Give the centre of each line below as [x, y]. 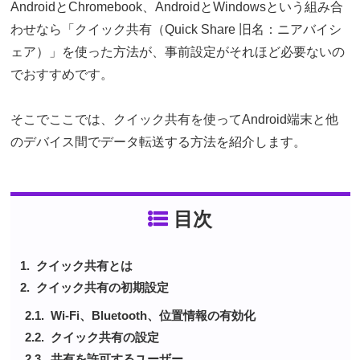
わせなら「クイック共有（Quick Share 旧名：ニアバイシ [176, 29]
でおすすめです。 [61, 74]
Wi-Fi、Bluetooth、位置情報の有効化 [153, 315]
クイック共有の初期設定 [102, 287]
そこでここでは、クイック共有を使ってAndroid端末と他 [174, 119]
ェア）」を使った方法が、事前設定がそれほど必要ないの [177, 52]
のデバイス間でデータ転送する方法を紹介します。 [158, 142]
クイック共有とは [84, 266]
